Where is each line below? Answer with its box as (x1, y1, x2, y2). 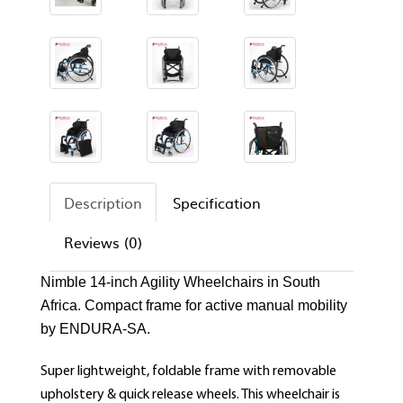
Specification (173, 192, 261, 214)
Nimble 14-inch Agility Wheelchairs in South (40, 274, 320, 291)
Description (64, 192, 142, 214)
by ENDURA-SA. (40, 321, 154, 337)
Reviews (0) (64, 231, 142, 254)
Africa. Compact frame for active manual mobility (40, 298, 347, 314)
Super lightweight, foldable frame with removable (40, 364, 336, 380)
